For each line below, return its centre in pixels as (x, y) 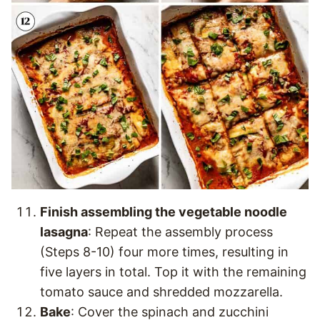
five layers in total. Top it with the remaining (173, 272)
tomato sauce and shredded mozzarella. (161, 292)
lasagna (64, 232)
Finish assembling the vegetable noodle (164, 212)
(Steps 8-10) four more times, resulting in (164, 252)
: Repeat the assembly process (180, 232)
